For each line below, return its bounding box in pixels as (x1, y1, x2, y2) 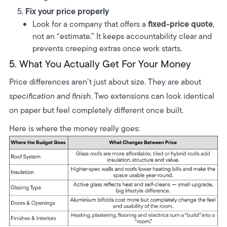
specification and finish (9, 90, 91, 102)
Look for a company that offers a (32, 18, 148, 30)
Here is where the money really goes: (9, 123, 140, 135)
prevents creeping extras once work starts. (32, 43, 182, 55)
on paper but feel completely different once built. (9, 104, 183, 117)
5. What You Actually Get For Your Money (9, 57, 191, 71)
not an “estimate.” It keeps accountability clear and (32, 30, 212, 43)
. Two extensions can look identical (90, 90, 214, 102)
